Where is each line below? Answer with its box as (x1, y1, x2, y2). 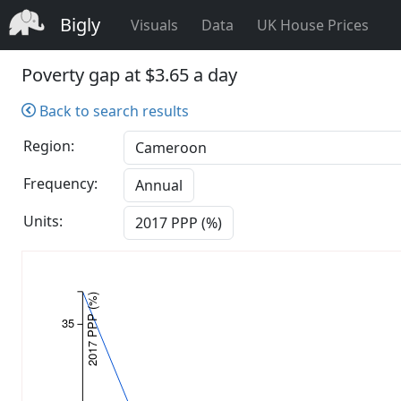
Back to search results (36, 101, 189, 121)
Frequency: (23, 174, 98, 194)
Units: (23, 211, 63, 232)
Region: (23, 136, 74, 157)
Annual (135, 175, 183, 195)
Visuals (131, 15, 178, 35)
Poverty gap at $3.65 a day (21, 63, 237, 87)
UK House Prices (257, 15, 369, 35)
